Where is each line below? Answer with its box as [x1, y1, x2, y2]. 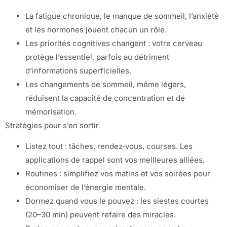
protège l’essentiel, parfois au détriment [25, 52, 169, 62]
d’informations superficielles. [25, 65, 131, 75]
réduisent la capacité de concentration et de [25, 93, 185, 103]
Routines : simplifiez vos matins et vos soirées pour [25, 169, 210, 179]
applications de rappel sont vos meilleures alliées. [25, 155, 205, 165]
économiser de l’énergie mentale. [25, 182, 146, 193]
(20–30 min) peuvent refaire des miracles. [25, 210, 176, 220]
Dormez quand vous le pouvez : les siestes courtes [25, 196, 209, 206]
